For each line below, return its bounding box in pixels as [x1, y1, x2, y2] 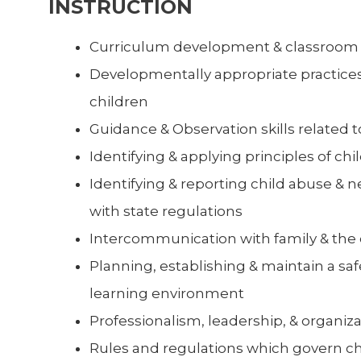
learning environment [89, 285, 244, 302]
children [89, 93, 148, 110]
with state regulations [89, 203, 243, 220]
